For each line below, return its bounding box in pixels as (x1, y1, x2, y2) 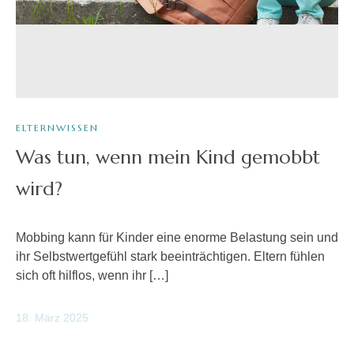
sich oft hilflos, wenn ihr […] (16, 268, 168, 282)
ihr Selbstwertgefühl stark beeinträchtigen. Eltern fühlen (16, 249, 325, 263)
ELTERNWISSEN (16, 122, 99, 134)
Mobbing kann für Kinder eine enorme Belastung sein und (16, 230, 338, 244)
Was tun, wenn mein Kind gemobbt (16, 145, 320, 170)
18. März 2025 (16, 311, 88, 324)
